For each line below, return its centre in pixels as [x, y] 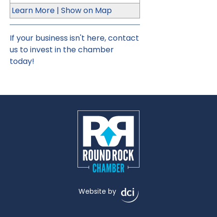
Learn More [33, 10]
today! [22, 61]
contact [124, 38]
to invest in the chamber [66, 50]
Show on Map [86, 10]
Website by [97, 191]
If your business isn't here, [59, 38]
